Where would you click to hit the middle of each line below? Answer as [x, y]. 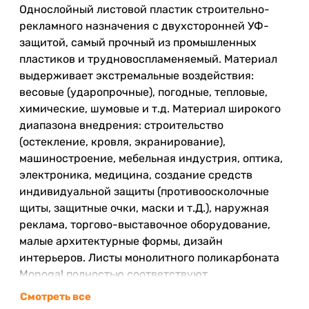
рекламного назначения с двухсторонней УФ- [144, 26]
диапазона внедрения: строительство [121, 125]
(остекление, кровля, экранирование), [122, 141]
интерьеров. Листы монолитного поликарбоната [149, 257]
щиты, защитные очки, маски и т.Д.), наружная [144, 208]
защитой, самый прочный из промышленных [138, 42]
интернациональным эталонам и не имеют [134, 290]
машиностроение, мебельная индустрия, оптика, [151, 158]
